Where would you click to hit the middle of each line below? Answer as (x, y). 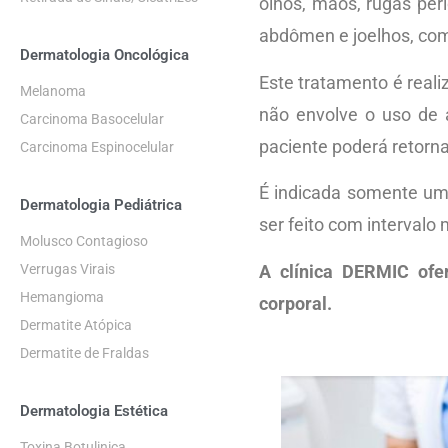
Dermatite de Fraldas (84, 353)
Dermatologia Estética (94, 411)
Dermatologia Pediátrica (101, 205)
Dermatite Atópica (76, 325)
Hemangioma (62, 297)
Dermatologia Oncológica (104, 55)
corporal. (295, 303)
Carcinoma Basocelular (92, 119)
